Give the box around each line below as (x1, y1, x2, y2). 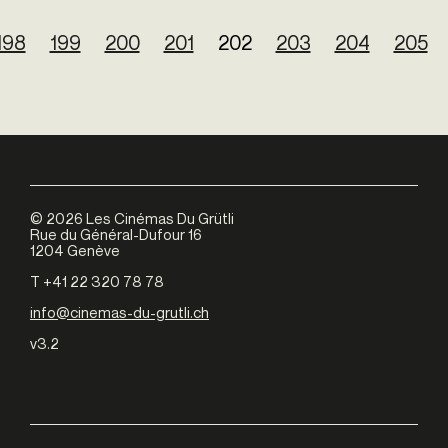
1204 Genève (30, 241, 120, 260)
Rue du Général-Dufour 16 (30, 225, 202, 244)
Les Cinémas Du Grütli (83, 209, 234, 228)
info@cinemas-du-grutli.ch (30, 303, 209, 322)
